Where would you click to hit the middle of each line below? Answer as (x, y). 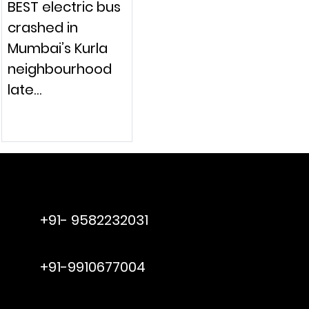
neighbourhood (59, 69)
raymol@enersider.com (100, 197)
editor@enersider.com (98, 244)
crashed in (42, 27)
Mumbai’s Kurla (57, 48)
